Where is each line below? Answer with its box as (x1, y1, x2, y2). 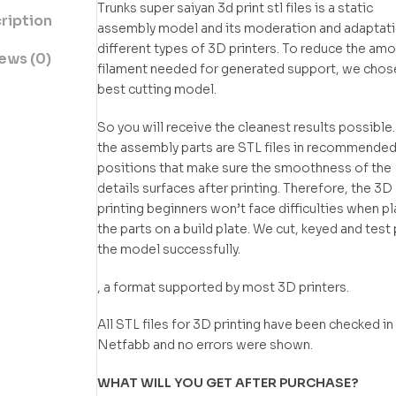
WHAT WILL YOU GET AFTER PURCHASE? (97, 375, 358, 392)
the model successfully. (97, 240, 240, 257)
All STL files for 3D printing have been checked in (97, 316, 393, 333)
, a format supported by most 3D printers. (97, 278, 349, 295)
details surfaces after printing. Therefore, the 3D (97, 179, 392, 196)
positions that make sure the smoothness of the (97, 159, 392, 176)
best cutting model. (97, 81, 217, 97)
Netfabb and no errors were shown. (97, 337, 313, 354)
